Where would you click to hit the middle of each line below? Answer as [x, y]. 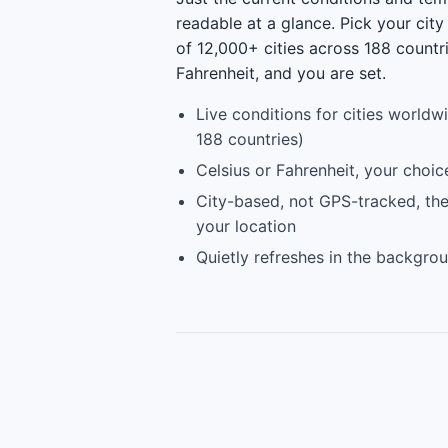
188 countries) [250, 139]
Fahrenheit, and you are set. [281, 73]
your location [246, 226]
